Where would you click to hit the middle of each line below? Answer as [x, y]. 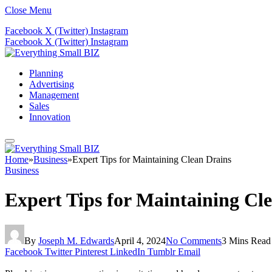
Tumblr [161, 251]
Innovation [50, 117]
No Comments [194, 240]
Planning [46, 73]
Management [54, 95]
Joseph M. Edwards [76, 240]
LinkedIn [127, 251]
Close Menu [28, 10]
